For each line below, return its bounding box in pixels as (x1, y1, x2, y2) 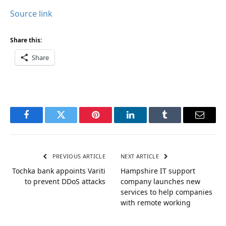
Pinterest (95, 118, 127, 127)
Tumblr (164, 118, 191, 127)
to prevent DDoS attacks (25, 177, 105, 187)
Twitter (60, 118, 87, 127)
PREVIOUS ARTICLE (50, 152, 105, 160)
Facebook (25, 118, 61, 127)
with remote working (121, 198, 191, 208)
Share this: (10, 36, 42, 45)
